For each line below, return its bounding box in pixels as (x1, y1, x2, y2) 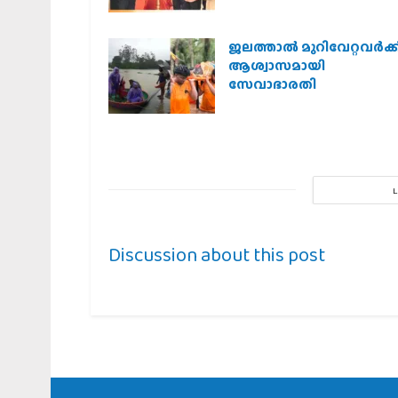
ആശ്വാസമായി (228, 55, 325, 76)
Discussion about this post (108, 239, 325, 269)
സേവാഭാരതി (228, 74, 316, 94)
